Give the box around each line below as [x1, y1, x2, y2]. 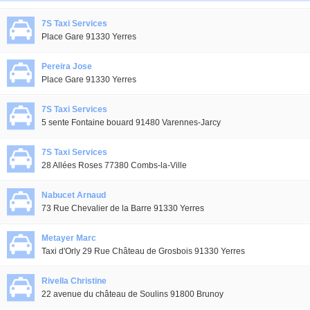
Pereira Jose [42, 62, 92, 71]
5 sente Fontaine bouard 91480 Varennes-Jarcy [42, 118, 221, 127]
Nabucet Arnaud [42, 190, 106, 200]
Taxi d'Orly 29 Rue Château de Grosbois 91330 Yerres [42, 246, 245, 256]
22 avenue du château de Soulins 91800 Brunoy [42, 289, 224, 299]
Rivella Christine [42, 276, 107, 286]
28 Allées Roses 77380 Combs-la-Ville [42, 161, 187, 170]
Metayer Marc [42, 233, 96, 243]
